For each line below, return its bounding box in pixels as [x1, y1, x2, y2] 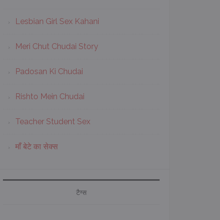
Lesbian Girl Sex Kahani [15, 17, 99, 26]
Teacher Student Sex [15, 117, 90, 126]
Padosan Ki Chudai [15, 67, 83, 76]
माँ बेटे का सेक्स [15, 142, 58, 151]
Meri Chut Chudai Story [15, 42, 98, 51]
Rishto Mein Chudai [15, 92, 84, 101]
